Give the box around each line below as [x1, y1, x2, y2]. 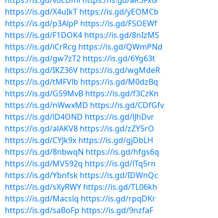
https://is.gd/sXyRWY [5, 182, 81, 192]
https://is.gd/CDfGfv [90, 100, 164, 110]
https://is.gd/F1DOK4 [5, 30, 82, 40]
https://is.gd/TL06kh [83, 182, 157, 192]
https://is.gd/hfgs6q [86, 146, 159, 157]
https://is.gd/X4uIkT [5, 6, 77, 17]
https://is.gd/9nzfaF [81, 205, 153, 216]
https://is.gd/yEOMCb [79, 6, 159, 17]
